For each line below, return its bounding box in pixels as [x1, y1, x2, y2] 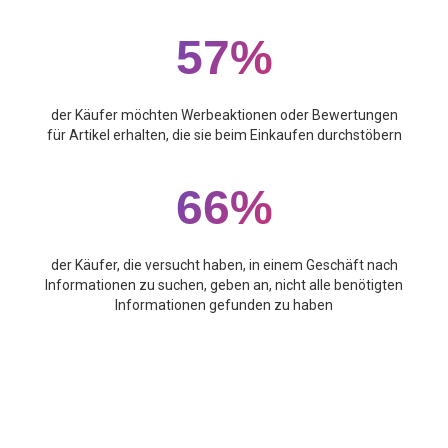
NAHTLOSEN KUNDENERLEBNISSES [75, 423, 373, 445]
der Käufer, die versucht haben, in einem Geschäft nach [50, 256, 398, 273]
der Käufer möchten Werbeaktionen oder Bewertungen [50, 106, 398, 123]
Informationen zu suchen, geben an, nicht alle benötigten [45, 276, 403, 293]
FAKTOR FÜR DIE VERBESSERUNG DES [68, 399, 380, 421]
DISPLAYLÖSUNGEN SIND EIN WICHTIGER [52, 375, 396, 397]
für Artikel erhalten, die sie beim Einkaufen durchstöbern [46, 126, 402, 143]
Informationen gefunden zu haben [115, 296, 333, 313]
